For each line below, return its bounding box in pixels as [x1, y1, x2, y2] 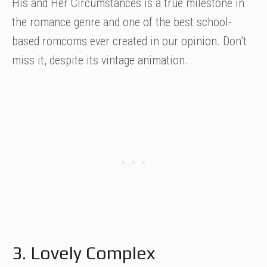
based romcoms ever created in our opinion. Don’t [12, 34, 247, 49]
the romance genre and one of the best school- [12, 15, 232, 30]
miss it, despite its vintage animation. [12, 53, 188, 68]
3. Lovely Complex [12, 243, 155, 264]
